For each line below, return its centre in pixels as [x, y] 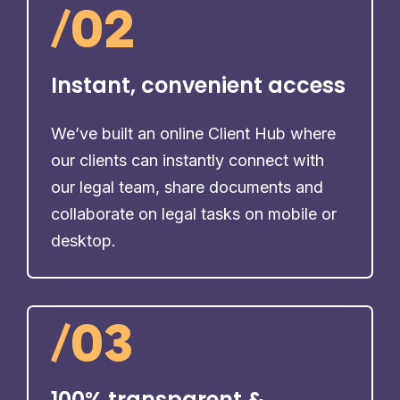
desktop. [83, 240]
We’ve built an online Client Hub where [193, 133]
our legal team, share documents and [187, 187]
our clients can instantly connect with [187, 160]
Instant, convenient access [198, 85]
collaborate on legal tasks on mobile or [194, 213]
